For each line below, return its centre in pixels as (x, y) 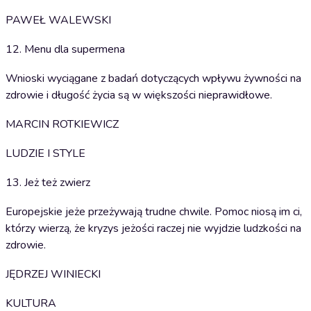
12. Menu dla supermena (65, 49)
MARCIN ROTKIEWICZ (62, 124)
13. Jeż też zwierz (48, 183)
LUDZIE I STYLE (45, 153)
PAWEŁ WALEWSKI (58, 20)
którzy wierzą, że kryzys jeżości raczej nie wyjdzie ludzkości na (153, 228)
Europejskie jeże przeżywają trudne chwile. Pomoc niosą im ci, (154, 212)
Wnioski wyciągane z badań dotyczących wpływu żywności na (153, 78)
